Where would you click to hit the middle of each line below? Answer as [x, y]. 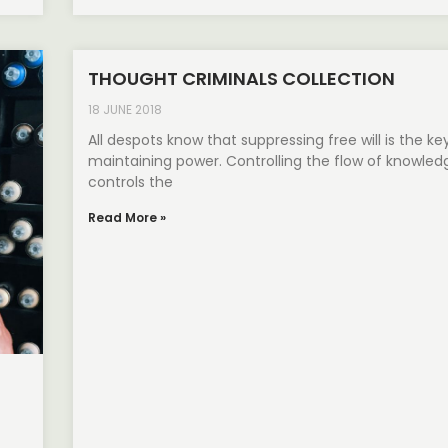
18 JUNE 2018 [125, 109]
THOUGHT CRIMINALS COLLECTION [242, 78]
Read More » [127, 217]
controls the [131, 181]
